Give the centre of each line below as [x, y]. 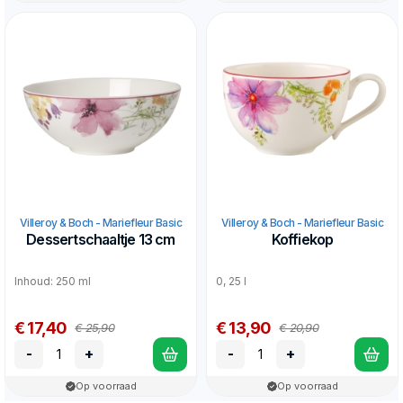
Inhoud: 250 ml [53, 281]
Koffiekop [302, 239]
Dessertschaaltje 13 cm [101, 239]
